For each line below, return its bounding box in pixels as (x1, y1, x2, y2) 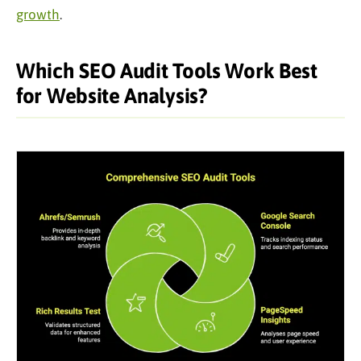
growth (16, 6, 60, 23)
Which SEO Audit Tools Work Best (16, 58, 317, 83)
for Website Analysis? (16, 83, 208, 108)
